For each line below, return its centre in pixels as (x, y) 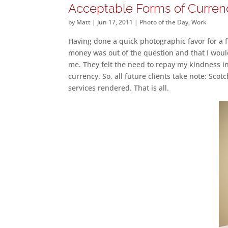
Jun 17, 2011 (115, 22)
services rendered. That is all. (119, 88)
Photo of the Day (164, 22)
